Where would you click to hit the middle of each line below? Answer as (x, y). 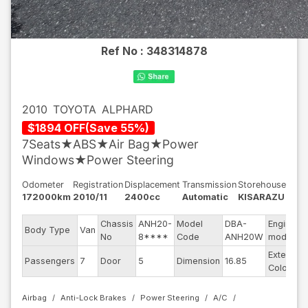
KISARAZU (261, 197)
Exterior (284, 255)
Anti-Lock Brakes (93, 298)
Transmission (209, 185)
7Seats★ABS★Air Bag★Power (110, 144)
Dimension (198, 261)
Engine (282, 224)
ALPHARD (128, 109)
